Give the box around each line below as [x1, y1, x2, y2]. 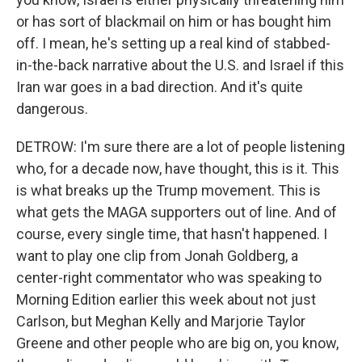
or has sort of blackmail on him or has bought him [16, 13, 331, 30]
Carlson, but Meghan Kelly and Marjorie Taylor [16, 313, 305, 330]
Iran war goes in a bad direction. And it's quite [16, 78, 303, 95]
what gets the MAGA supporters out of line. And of [16, 204, 337, 221]
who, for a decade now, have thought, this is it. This [16, 160, 339, 177]
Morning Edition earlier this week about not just [16, 291, 316, 308]
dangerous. [16, 100, 88, 117]
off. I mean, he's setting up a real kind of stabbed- [16, 35, 330, 52]
